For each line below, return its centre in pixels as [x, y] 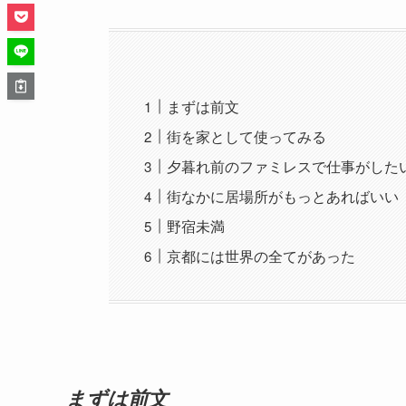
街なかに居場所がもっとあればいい [283, 196]
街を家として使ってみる [247, 136]
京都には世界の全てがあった [261, 256]
